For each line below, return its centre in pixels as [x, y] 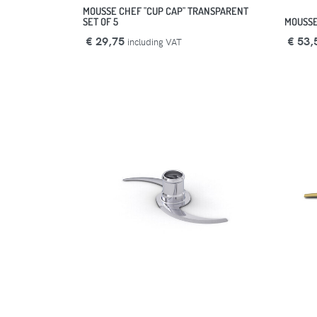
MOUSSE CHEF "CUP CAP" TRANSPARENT [166, 10]
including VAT [155, 41]
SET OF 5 [100, 21]
